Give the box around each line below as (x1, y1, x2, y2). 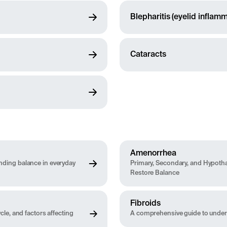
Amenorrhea (130, 149, 176, 158)
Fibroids (130, 200, 161, 208)
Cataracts (130, 50, 166, 59)
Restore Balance (130, 170, 179, 177)
